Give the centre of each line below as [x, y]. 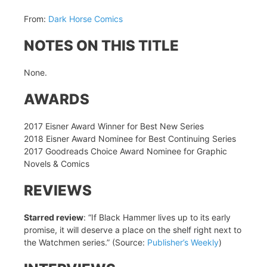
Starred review [54, 217]
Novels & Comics [57, 164]
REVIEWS [58, 190]
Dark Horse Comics [86, 19]
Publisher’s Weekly [183, 242]
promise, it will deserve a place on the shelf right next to [133, 230]
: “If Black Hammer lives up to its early [157, 217]
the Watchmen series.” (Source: [86, 242]
